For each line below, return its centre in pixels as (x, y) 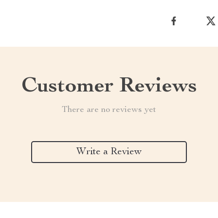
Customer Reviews (109, 87)
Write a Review (109, 152)
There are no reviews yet (109, 110)
